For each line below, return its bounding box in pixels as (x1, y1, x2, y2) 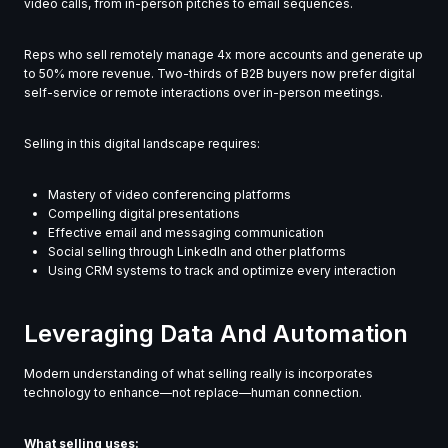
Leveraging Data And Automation (24, 319, 408, 349)
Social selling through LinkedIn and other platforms (48, 244, 346, 260)
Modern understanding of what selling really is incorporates (24, 366, 373, 382)
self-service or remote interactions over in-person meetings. (24, 85, 383, 101)
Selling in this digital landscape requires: (24, 136, 260, 152)
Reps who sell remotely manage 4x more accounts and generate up (24, 47, 423, 63)
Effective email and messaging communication (48, 225, 324, 241)
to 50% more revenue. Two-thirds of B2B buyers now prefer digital (24, 66, 415, 82)
